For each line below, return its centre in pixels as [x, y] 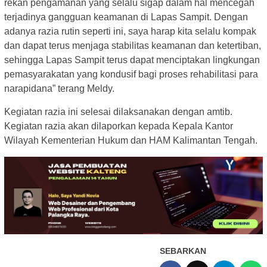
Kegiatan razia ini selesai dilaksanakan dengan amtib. [118, 112]
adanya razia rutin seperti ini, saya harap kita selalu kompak [130, 32]
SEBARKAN [183, 251]
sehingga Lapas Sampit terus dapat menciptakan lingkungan [132, 60]
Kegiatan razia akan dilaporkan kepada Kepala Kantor [119, 126]
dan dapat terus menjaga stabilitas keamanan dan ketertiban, [133, 46]
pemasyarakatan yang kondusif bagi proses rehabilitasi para [131, 74]
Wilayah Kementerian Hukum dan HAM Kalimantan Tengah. [131, 141]
